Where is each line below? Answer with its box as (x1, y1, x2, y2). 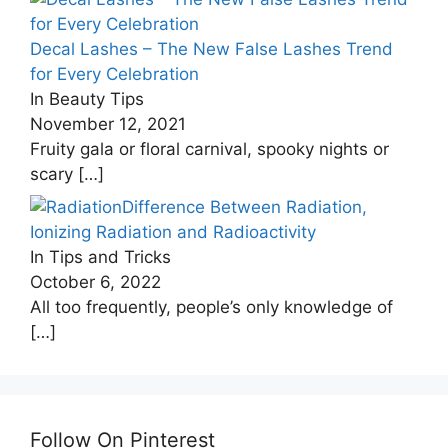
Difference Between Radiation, (122, 197, 367, 217)
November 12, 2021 (30, 113, 186, 134)
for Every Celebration (30, 63, 199, 84)
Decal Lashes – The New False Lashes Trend (30, 38, 393, 59)
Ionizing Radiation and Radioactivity (30, 222, 316, 242)
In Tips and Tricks (30, 247, 171, 267)
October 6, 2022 (30, 272, 161, 292)
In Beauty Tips (30, 88, 144, 109)
